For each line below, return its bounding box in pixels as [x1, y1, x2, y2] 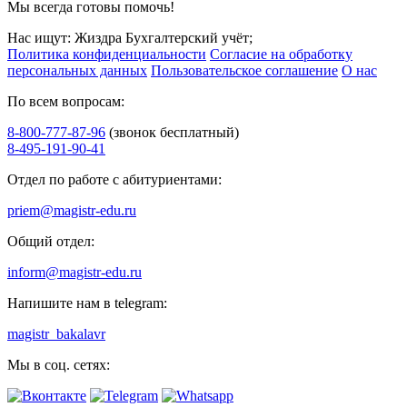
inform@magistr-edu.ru [7, 264, 142, 281]
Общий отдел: [7, 233, 94, 250]
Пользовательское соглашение [151, 63, 338, 79]
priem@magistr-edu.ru [7, 203, 136, 219]
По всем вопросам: [7, 94, 124, 110]
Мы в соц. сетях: [7, 357, 110, 373]
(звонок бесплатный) [109, 124, 239, 141]
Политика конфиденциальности [7, 46, 206, 63]
